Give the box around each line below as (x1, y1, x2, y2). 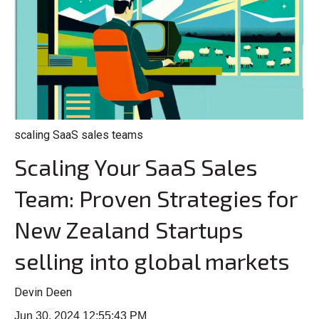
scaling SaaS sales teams (14, 128, 143, 142)
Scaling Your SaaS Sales (14, 153, 258, 181)
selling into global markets (14, 247, 290, 275)
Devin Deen (14, 285, 72, 299)
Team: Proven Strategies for (14, 184, 297, 212)
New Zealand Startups (14, 216, 244, 244)
